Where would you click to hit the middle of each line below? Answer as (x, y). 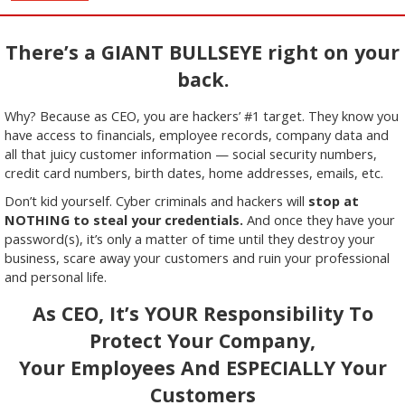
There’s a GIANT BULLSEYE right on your (202, 52)
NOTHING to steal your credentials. (126, 220)
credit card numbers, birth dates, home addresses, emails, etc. (194, 173)
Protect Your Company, (202, 340)
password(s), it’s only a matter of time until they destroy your (190, 239)
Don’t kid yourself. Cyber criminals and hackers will (156, 201)
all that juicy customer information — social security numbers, (191, 154)
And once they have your (321, 220)
